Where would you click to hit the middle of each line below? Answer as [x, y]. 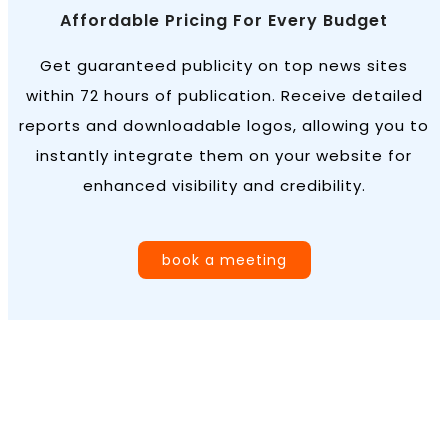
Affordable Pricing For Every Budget [224, 21]
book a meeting [224, 260]
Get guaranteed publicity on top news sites [224, 66]
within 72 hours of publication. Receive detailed [224, 96]
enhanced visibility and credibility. [224, 186]
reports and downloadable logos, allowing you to [224, 126]
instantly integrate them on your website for [224, 156]
